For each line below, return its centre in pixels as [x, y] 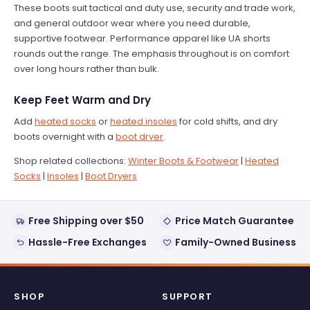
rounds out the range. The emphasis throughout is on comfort [152, 53]
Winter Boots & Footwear [183, 161]
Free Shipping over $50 [86, 221]
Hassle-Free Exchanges [88, 243]
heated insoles [144, 122]
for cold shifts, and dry [227, 122]
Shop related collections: [71, 161]
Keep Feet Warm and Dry [82, 100]
